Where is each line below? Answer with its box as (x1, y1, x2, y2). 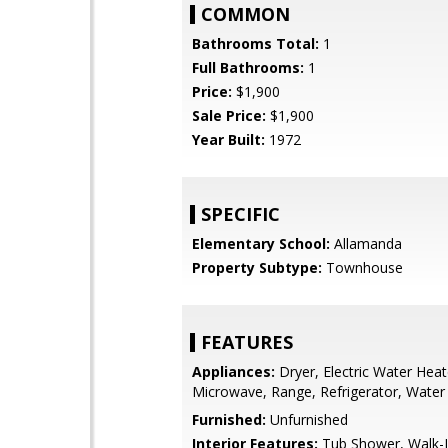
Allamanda (330, 234, 402, 253)
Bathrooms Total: (192, 34, 319, 53)
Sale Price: (192, 106, 266, 125)
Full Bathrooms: (192, 58, 304, 77)
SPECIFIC (201, 202, 280, 226)
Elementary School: (192, 234, 330, 253)
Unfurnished (266, 410, 348, 429)
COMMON (201, 2, 290, 26)
